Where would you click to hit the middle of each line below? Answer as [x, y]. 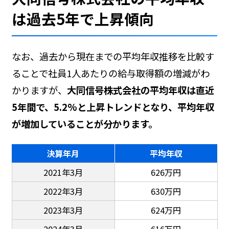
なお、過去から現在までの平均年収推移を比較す [113, 56]
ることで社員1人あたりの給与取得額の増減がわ [110, 73]
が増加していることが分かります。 [84, 123]
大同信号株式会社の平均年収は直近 [140, 90]
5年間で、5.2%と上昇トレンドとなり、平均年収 [113, 107]
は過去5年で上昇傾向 [83, 19]
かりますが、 [39, 90]
